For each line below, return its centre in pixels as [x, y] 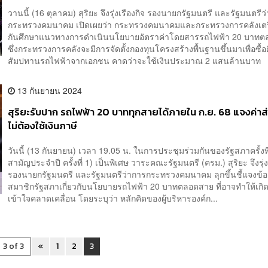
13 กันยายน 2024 [49, 90]
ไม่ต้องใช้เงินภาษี [42, 126]
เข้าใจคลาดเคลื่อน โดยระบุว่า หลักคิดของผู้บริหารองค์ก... [113, 198]
